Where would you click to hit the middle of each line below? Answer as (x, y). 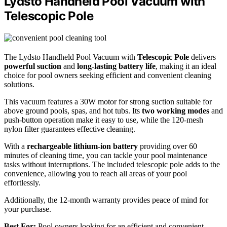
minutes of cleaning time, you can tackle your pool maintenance (106, 156)
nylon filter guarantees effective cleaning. (70, 129)
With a (15, 146)
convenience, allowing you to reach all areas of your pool (96, 174)
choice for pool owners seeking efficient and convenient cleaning (108, 75)
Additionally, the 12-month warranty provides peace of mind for (106, 200)
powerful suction (33, 66)
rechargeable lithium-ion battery (82, 146)
